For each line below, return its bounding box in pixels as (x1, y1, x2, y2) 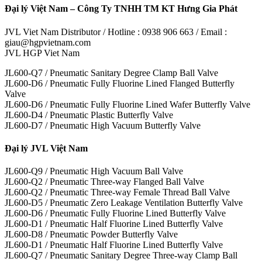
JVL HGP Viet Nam (5, 47, 80, 58)
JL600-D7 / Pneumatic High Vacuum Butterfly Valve (5, 120, 201, 130)
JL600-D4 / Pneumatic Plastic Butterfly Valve (5, 109, 173, 120)
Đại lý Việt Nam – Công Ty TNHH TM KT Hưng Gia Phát (5, 4, 237, 14)
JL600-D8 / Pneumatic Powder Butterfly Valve (5, 229, 178, 240)
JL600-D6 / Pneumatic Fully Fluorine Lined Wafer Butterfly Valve (5, 99, 250, 109)
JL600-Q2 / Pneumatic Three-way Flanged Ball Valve (5, 177, 204, 187)
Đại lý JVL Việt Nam (5, 143, 88, 153)
